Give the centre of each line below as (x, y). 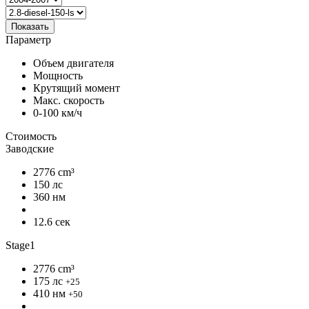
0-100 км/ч (58, 112)
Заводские (30, 148)
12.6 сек (52, 221)
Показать (30, 26)
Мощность (58, 75)
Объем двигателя (73, 63)
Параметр (28, 39)
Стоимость (31, 136)
